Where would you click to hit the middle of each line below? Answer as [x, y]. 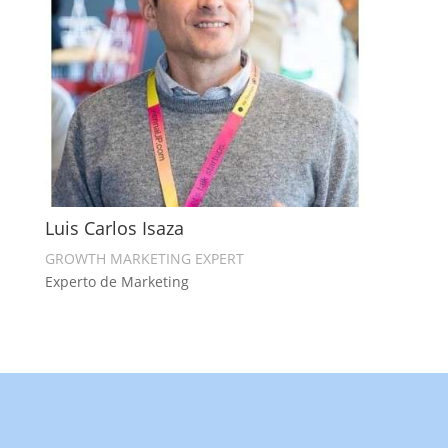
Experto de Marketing [116, 281]
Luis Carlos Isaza [114, 227]
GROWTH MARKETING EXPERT [144, 258]
